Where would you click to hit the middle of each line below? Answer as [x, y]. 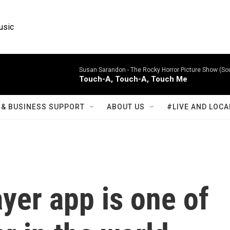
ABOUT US [126, 107]
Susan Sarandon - [105, 70]
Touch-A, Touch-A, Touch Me [133, 79]
